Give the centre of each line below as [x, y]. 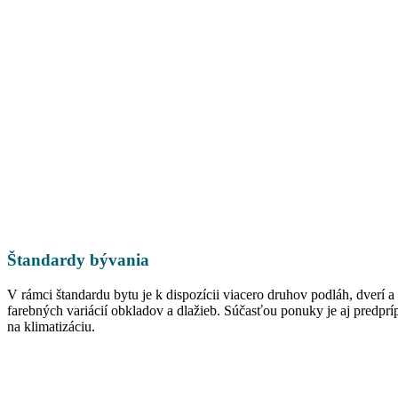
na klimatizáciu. [51, 326]
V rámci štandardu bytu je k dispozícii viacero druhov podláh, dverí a [201, 294]
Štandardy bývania [78, 260]
